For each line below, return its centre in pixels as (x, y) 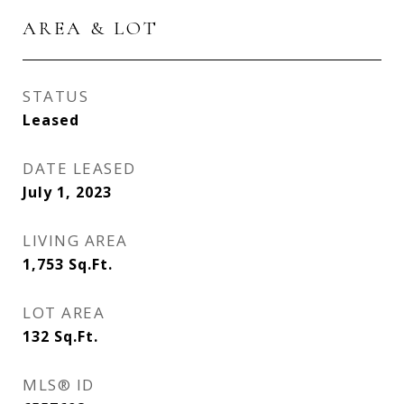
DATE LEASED (79, 168)
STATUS (55, 96)
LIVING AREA (75, 240)
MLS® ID (59, 385)
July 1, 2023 (67, 192)
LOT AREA (64, 312)
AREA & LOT (91, 28)
